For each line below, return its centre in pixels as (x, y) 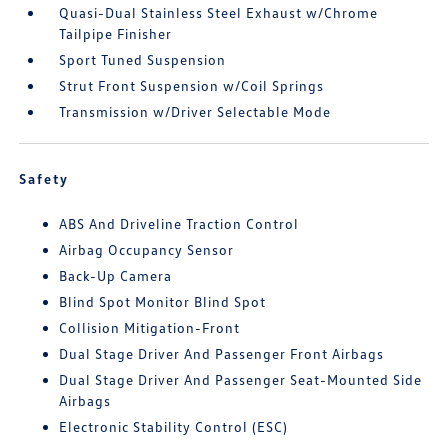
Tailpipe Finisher (116, 33)
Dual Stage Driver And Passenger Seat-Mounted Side (241, 379)
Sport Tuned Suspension (143, 59)
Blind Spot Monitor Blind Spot (163, 301)
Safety (44, 178)
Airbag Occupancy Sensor (147, 249)
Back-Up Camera (116, 275)
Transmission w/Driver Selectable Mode (195, 111)
